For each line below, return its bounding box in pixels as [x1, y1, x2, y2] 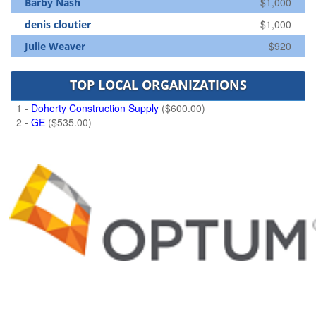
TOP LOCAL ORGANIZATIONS [69, 76, 247, 94]
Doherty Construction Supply [31, 101, 159, 116]
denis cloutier [25, 18, 91, 32]
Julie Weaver [25, 39, 85, 54]
